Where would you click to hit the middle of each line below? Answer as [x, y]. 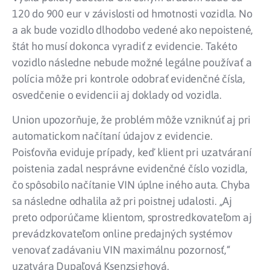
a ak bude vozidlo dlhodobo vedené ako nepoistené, [133, 30]
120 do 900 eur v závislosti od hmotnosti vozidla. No [132, 13]
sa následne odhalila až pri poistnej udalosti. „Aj [122, 201]
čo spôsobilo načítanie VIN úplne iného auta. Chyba [131, 185]
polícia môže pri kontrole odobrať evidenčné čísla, [129, 78]
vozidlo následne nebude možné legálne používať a [132, 62]
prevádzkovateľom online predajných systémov [122, 234]
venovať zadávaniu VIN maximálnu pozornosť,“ [121, 250]
